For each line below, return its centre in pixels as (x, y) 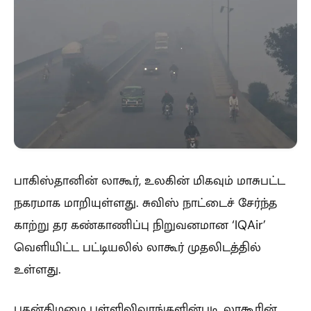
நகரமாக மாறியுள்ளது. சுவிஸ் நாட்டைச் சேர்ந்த (145, 202)
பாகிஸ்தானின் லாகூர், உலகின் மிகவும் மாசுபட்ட (150, 180)
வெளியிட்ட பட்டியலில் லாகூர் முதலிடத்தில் (137, 247)
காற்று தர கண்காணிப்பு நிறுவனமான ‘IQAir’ (140, 225)
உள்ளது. (37, 269)
